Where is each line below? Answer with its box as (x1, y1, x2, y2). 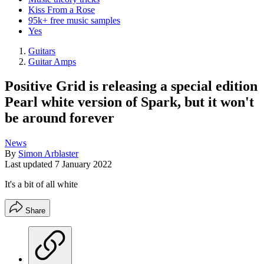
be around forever (5, 110, 114, 126)
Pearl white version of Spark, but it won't (5, 94, 254, 110)
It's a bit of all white (5, 179, 78, 190)
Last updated (5, 159, 55, 170)
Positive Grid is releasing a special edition (5, 78, 258, 94)
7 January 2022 (55, 159, 112, 170)
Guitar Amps (28, 56, 76, 67)
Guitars (28, 45, 55, 56)
